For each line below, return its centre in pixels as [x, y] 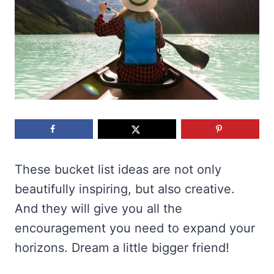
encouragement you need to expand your [135, 228]
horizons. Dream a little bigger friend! [122, 247]
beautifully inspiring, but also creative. [125, 189]
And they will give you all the [98, 208]
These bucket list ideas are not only [118, 169]
